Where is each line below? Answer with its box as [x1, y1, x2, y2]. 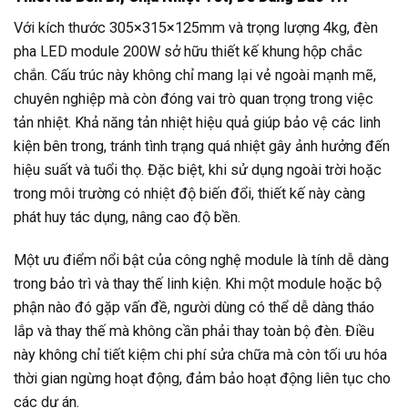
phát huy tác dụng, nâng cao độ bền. [14, 208, 240, 226]
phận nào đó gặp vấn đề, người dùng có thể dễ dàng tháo [14, 299, 374, 317]
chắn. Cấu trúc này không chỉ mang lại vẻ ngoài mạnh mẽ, [14, 66, 376, 84]
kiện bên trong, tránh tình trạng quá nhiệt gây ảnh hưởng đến [14, 137, 390, 155]
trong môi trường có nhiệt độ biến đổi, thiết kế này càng [14, 184, 365, 202]
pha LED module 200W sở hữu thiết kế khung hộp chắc [14, 42, 362, 60]
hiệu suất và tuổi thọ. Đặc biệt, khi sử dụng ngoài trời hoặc [14, 160, 382, 178]
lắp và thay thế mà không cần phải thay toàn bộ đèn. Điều [14, 322, 374, 341]
